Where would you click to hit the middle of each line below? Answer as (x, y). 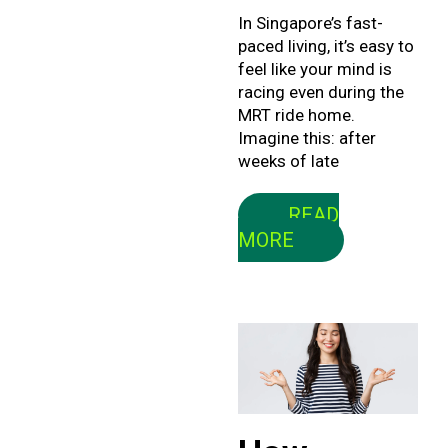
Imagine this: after (306, 138)
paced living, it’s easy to (325, 46)
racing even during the (320, 92)
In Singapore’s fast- (310, 23)
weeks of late (288, 161)
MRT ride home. (296, 115)
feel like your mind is (314, 69)
